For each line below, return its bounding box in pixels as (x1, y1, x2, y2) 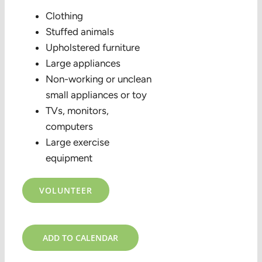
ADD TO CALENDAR (43, 232, 118, 243)
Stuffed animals (45, 26, 114, 37)
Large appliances (45, 57, 120, 69)
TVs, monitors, (45, 105, 109, 116)
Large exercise (45, 136, 109, 148)
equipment (45, 152, 92, 164)
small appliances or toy (45, 89, 147, 101)
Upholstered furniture (45, 42, 140, 53)
